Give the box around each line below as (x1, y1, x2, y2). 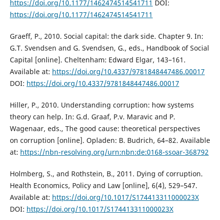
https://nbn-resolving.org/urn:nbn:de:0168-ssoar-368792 (20, 147, 209, 157)
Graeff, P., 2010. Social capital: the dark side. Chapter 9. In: (9, 31, 203, 41)
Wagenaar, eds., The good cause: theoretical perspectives (9, 123, 200, 133)
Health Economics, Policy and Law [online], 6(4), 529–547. (9, 180, 197, 190)
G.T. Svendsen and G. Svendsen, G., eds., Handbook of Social (9, 43, 209, 53)
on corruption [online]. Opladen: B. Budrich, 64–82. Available (9, 135, 210, 145)
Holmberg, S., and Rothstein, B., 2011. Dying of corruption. (9, 168, 203, 178)
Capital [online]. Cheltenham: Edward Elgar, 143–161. (9, 55, 186, 64)
